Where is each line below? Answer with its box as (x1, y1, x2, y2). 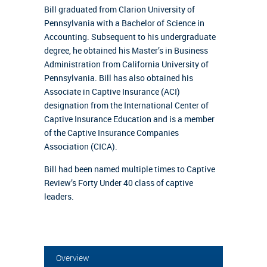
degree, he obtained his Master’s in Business (44, 45, 208, 56)
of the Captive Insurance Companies (44, 127, 179, 138)
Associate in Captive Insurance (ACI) (44, 86, 180, 97)
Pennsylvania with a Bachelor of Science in (44, 17, 204, 29)
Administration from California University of (44, 58, 209, 70)
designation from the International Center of (44, 100, 209, 111)
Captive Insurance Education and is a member (44, 113, 215, 125)
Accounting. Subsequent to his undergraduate (44, 31, 216, 42)
